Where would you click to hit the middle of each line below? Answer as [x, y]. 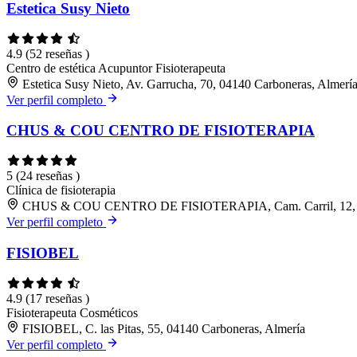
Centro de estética [52, 68]
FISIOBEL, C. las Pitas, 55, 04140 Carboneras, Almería [164, 328]
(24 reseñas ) [48, 176]
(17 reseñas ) [57, 298]
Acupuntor [127, 68]
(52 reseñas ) [57, 53]
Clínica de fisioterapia [61, 190]
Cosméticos [109, 312]
